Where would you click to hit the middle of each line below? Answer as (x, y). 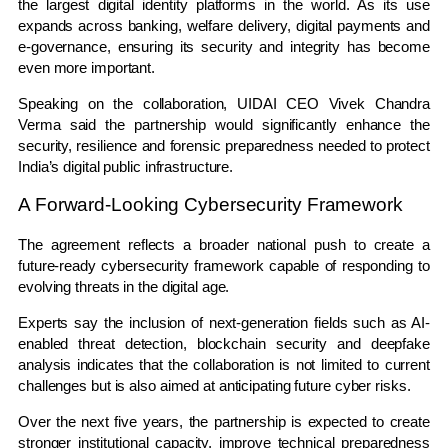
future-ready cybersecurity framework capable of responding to (224, 265)
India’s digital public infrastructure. (126, 166)
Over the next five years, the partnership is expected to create (224, 421)
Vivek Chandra (379, 103)
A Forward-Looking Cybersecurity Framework (210, 205)
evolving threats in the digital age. (124, 286)
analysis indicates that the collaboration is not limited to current (224, 364)
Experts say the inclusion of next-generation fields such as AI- (224, 322)
